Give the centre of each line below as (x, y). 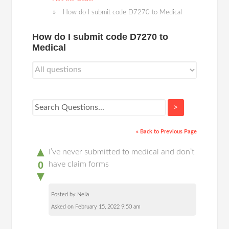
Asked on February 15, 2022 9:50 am (96, 207)
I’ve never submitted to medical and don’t (122, 152)
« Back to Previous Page (166, 132)
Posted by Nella (70, 195)
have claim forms (79, 164)
